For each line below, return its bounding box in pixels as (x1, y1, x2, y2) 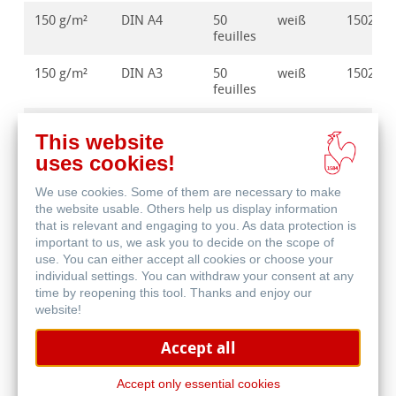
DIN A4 (121, 12, 164, 29)
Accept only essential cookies (116, 377, 280, 391)
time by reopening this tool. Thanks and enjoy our (35, 286, 312, 300)
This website (35, 130, 164, 154)
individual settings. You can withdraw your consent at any (35, 269, 354, 283)
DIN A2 (121, 118, 164, 135)
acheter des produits (24, 263, 198, 287)
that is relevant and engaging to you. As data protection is (35, 218, 356, 232)
